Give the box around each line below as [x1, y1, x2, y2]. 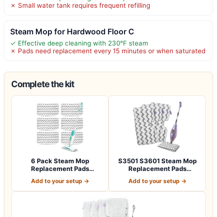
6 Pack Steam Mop [31, 156, 89, 165]
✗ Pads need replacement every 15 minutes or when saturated [10, 46, 205, 55]
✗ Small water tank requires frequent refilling [10, 1, 150, 9]
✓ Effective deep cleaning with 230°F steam [10, 39, 148, 47]
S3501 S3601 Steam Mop [118, 156, 197, 165]
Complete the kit [11, 78, 75, 89]
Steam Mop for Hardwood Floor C [10, 26, 134, 36]
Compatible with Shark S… [19, 172, 101, 180]
